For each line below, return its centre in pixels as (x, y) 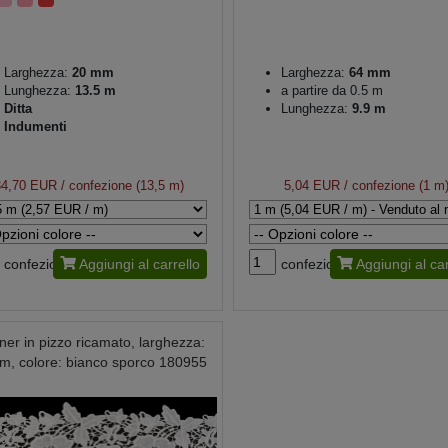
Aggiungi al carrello (139, 264)
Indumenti (35, 127)
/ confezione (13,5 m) (121, 186)
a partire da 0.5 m (331, 91)
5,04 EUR (311, 186)
